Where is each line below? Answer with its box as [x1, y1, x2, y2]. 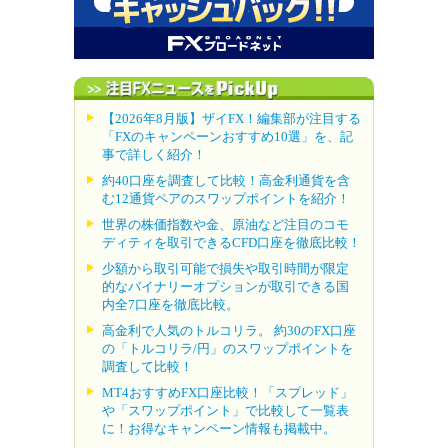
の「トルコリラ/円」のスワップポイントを [102, 340, 353, 356]
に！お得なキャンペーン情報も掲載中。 [102, 420, 336, 436]
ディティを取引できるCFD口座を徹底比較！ [102, 234, 361, 250]
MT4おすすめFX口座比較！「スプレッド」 [102, 384, 353, 400]
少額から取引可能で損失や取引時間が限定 [102, 260, 349, 276]
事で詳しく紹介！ [102, 146, 206, 162]
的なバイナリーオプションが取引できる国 [102, 278, 349, 294]
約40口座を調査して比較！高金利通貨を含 [102, 172, 350, 188]
